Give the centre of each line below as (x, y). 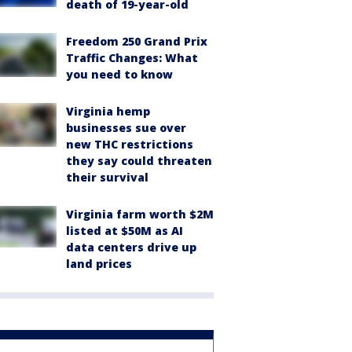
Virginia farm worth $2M (140, 214)
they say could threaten (139, 161)
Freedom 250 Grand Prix (137, 41)
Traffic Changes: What (132, 58)
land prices (99, 264)
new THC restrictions (130, 144)
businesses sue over (126, 128)
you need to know (119, 74)
